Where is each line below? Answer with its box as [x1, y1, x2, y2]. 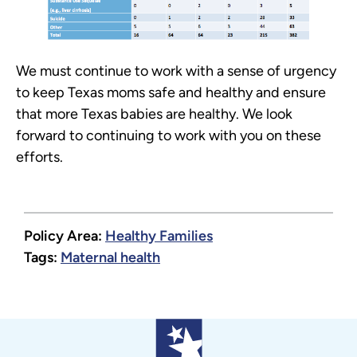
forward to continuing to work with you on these [16, 127, 321, 145]
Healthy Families [105, 226, 213, 245]
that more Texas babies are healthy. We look [16, 105, 292, 124]
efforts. [16, 148, 63, 167]
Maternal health [61, 248, 160, 266]
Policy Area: [24, 226, 105, 245]
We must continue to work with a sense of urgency [16, 62, 336, 80]
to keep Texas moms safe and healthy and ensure [16, 84, 326, 102]
